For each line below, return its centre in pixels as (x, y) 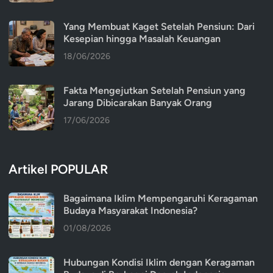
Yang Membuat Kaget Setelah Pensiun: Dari (159, 27)
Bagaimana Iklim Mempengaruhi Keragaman (161, 199)
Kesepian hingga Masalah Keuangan (142, 39)
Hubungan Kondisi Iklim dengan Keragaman (159, 263)
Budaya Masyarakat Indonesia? (130, 211)
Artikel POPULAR (58, 169)
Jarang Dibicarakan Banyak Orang (138, 103)
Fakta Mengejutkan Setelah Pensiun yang (154, 91)
